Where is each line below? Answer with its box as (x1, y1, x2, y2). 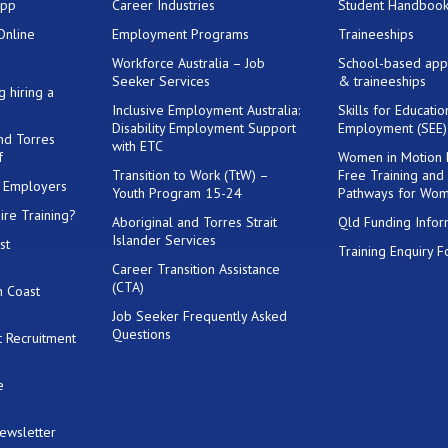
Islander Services (112, 230, 217, 249)
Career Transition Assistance (112, 259, 281, 278)
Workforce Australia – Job (112, 53, 266, 72)
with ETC (112, 136, 164, 155)
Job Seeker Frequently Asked (112, 306, 288, 325)
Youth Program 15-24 (112, 183, 243, 202)
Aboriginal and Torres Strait (112, 212, 278, 231)
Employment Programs (112, 24, 250, 43)
